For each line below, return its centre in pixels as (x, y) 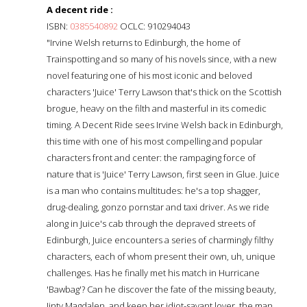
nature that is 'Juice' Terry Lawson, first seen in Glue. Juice (163, 174)
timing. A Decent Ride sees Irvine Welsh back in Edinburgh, (165, 124)
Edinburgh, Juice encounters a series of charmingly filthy (160, 240)
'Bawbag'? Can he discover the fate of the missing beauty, (161, 289)
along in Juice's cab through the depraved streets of (151, 223)
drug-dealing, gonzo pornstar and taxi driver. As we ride (158, 207)
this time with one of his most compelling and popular (155, 141)
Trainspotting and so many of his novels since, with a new (161, 59)
